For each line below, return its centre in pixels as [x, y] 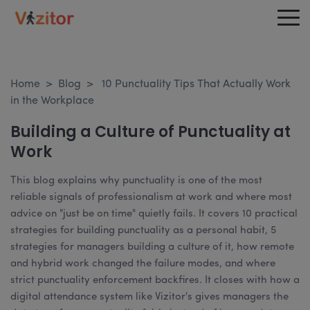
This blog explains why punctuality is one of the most [136, 181]
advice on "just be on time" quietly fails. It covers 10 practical [154, 214]
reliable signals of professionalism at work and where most [151, 198]
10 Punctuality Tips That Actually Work [196, 84]
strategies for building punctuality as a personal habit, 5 [143, 231]
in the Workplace [52, 101]
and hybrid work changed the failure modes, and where [143, 264]
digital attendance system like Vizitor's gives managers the [149, 297]
